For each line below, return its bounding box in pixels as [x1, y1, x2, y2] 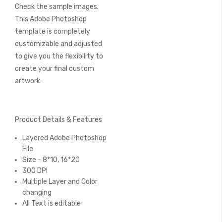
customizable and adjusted [15, 40, 102, 48]
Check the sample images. [15, 2, 99, 11]
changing [22, 188, 52, 197]
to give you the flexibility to [15, 52, 103, 60]
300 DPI [22, 166, 48, 175]
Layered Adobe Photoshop [22, 134, 107, 142]
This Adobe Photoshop [15, 15, 87, 23]
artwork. [15, 77, 42, 85]
